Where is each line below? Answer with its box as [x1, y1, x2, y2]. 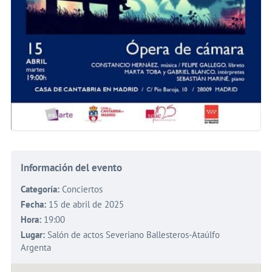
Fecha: [20, 198, 49, 210]
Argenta [20, 241, 51, 253]
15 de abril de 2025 [48, 198, 124, 210]
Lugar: [20, 228, 47, 240]
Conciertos [61, 183, 103, 195]
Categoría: [20, 183, 62, 195]
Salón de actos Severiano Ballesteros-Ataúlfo [47, 228, 220, 240]
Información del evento [20, 160, 122, 174]
